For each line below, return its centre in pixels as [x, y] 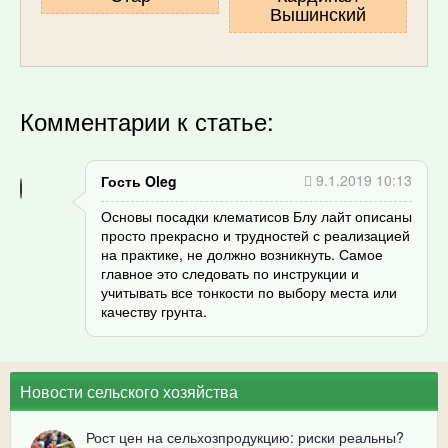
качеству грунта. [154, 310]
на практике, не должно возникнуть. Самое [242, 253]
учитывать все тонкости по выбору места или [249, 291]
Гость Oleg [139, 180]
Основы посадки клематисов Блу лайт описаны [256, 215]
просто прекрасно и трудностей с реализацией [255, 234]
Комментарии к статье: [147, 120]
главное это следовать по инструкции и [230, 272]
